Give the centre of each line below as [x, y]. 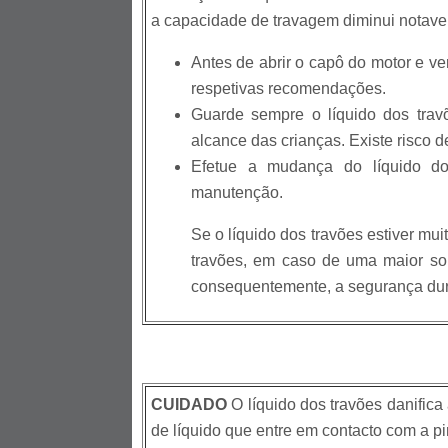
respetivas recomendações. [288, 89]
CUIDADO [189, 405]
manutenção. [237, 193]
